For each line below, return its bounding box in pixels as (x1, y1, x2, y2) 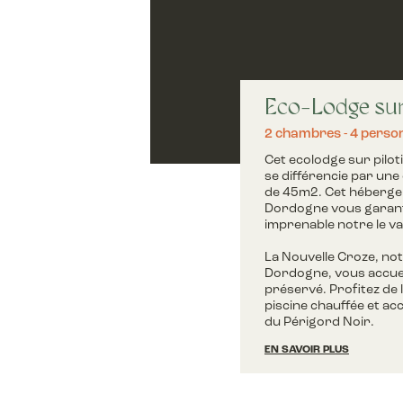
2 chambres (264, 127, 341, 141)
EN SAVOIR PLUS (264, 345, 349, 356)
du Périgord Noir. (264, 316, 374, 330)
